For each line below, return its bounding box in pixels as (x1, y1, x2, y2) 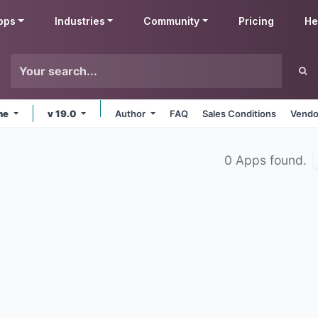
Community (143, 15, 200, 27)
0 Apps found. (224, 153, 310, 168)
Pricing (238, 15, 275, 27)
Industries (54, 15, 105, 27)
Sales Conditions (202, 108, 277, 119)
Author (115, 108, 148, 119)
